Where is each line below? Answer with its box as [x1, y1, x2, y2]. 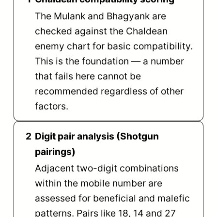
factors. [35, 100, 69, 112]
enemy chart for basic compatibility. [35, 40, 193, 52]
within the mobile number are [35, 177, 163, 189]
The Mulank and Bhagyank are [35, 10, 167, 22]
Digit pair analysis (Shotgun [35, 130, 159, 142]
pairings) [35, 146, 76, 158]
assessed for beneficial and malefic [35, 192, 190, 204]
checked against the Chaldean [35, 25, 168, 37]
